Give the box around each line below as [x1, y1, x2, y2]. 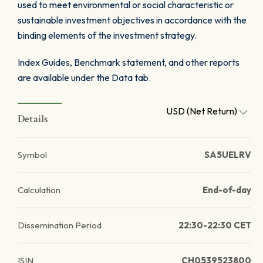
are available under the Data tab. [18, 72, 151, 83]
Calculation [18, 184, 60, 195]
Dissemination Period [18, 220, 102, 231]
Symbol [18, 149, 47, 160]
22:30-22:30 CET [178, 220, 251, 231]
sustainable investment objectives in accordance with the [18, 14, 247, 26]
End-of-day [203, 184, 251, 195]
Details [18, 112, 49, 126]
